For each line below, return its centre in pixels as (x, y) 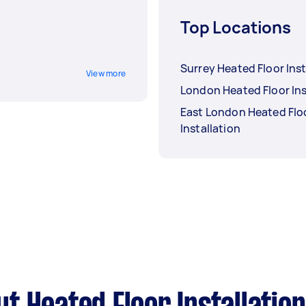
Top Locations (236, 27)
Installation (210, 128)
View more (106, 73)
